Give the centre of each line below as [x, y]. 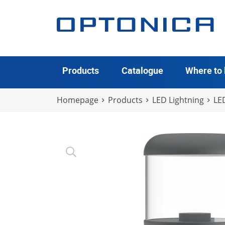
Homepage [77, 100]
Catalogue [142, 71]
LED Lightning [178, 100]
